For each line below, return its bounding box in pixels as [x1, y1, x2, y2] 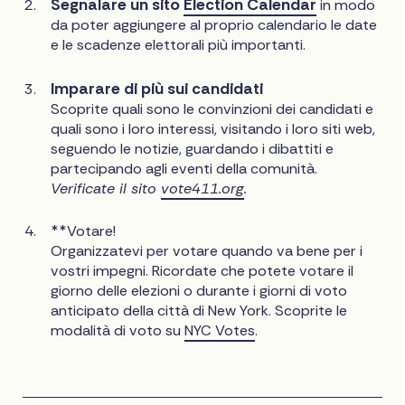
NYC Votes [184, 320, 256, 340]
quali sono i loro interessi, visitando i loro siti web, [51, 118, 376, 138]
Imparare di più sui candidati [51, 78, 264, 99]
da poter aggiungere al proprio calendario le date [51, 15, 378, 35]
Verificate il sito [51, 178, 162, 198]
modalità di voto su [51, 320, 185, 340]
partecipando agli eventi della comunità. [51, 158, 318, 178]
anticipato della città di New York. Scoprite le [51, 300, 348, 320]
